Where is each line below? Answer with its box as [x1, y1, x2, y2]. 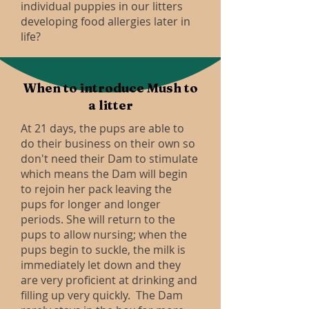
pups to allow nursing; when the [21, 227, 187, 242]
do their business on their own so [21, 136, 195, 151]
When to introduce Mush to [23, 80, 198, 96]
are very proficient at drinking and [21, 272, 197, 288]
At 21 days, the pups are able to [21, 121, 184, 136]
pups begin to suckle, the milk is [21, 242, 186, 257]
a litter [88, 97, 133, 113]
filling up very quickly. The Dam [21, 288, 183, 303]
